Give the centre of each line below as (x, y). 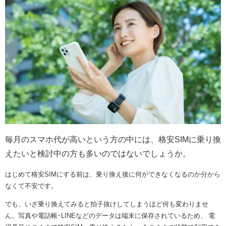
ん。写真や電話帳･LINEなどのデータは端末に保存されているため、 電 (110, 215)
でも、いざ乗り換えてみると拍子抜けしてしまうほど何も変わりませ (107, 204)
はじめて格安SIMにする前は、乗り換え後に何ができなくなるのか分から (113, 174)
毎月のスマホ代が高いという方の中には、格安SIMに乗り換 (113, 139)
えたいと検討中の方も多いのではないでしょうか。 (98, 153)
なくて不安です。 (31, 186)
